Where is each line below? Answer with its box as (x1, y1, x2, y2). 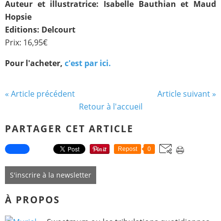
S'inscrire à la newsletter (10, 170, 91, 180)
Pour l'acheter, (5, 58, 65, 69)
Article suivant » (157, 88, 216, 99)
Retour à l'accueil (78, 101, 143, 112)
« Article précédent (5, 88, 75, 99)
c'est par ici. (65, 58, 111, 69)
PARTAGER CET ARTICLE (5, 122, 134, 135)
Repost (118, 146, 137, 153)
